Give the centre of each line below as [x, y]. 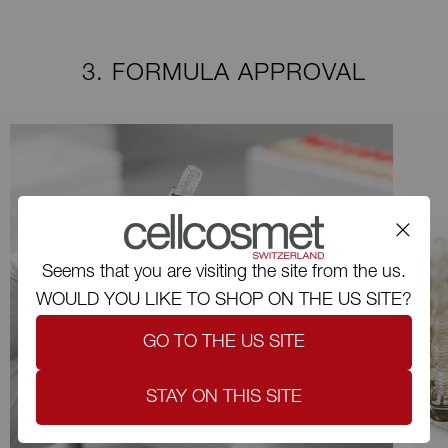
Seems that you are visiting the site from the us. [224, 273]
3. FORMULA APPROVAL [224, 74]
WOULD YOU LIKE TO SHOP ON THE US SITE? [224, 301]
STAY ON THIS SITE [224, 397]
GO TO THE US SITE [224, 342]
